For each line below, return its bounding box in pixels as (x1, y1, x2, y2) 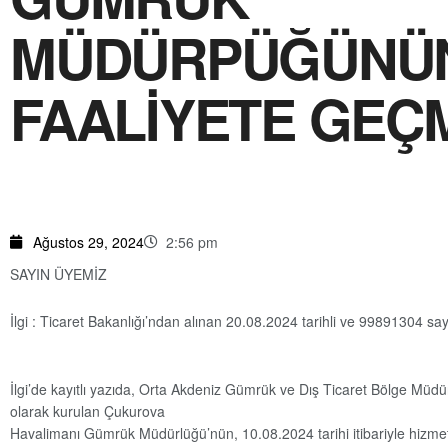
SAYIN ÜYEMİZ (10, 264, 107, 285)
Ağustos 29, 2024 (32, 232, 144, 253)
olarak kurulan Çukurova (10, 401, 165, 422)
